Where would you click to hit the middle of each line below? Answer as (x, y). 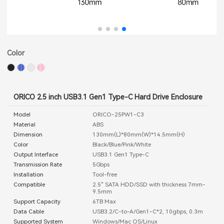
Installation (28, 174)
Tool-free (104, 174)
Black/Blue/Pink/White (121, 144)
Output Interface (36, 154)
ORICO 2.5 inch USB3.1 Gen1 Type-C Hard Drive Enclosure (108, 97)
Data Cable (29, 211)
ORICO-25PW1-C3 (118, 114)
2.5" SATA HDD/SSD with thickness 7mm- (149, 184)
